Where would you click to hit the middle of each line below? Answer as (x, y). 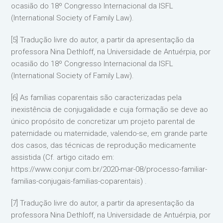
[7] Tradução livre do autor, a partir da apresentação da (103, 203)
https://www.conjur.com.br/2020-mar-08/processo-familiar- (109, 169)
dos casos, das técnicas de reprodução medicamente (104, 145)
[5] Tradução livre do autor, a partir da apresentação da (103, 40)
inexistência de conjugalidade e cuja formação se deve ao (110, 109)
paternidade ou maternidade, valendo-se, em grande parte (110, 133)
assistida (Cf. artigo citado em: (63, 157)
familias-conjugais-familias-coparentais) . (79, 181)
